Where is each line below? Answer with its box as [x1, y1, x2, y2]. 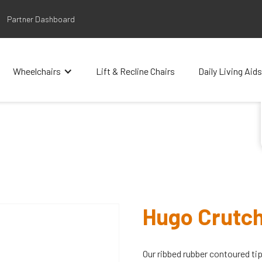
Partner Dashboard [7, 14, 75, 24]
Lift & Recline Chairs [96, 65, 175, 77]
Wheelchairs [13, 65, 61, 77]
